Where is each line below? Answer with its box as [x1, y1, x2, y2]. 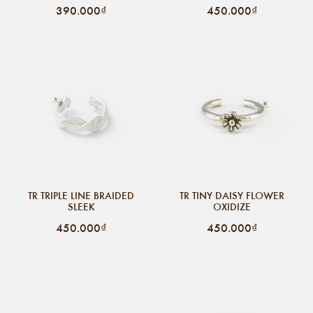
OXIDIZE [213, 199, 251, 214]
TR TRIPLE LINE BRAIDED [28, 188, 134, 203]
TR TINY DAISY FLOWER [180, 188, 284, 203]
